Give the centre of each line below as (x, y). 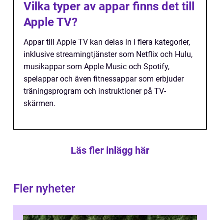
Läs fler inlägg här (110, 150)
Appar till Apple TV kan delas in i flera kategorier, (107, 42)
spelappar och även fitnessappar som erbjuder (104, 79)
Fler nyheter (44, 189)
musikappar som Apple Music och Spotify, (96, 67)
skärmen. (40, 103)
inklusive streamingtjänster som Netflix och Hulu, (108, 54)
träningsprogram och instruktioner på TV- (95, 91)
